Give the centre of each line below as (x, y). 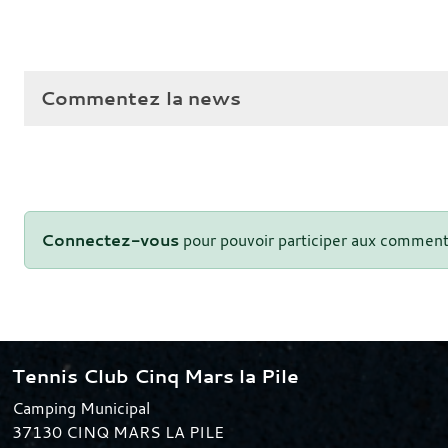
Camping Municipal (81, 407)
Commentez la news (140, 97)
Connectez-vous (110, 239)
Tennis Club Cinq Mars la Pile (155, 375)
